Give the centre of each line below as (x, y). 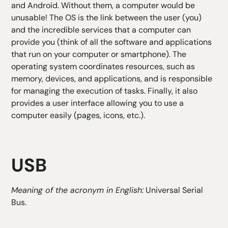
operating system (44, 67)
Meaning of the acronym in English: (78, 190)
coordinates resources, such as (136, 67)
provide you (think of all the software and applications (112, 42)
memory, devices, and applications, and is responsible (112, 79)
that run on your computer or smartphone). (92, 54)
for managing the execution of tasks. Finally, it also (105, 91)
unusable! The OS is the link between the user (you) (107, 18)
